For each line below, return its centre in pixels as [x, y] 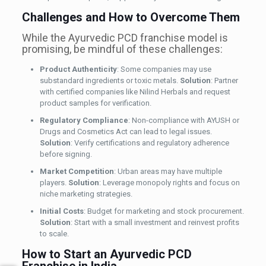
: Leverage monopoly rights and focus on [169, 183]
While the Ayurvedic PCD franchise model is [125, 38]
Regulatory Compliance [84, 121]
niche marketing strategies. [86, 194]
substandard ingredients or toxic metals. [110, 81]
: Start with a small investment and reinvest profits [155, 223]
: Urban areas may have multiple [168, 172]
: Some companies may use [164, 69]
